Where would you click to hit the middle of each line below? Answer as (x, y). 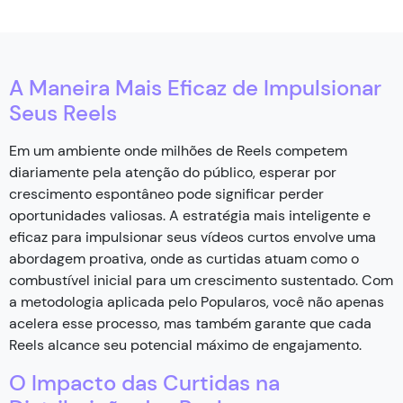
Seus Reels (63, 112)
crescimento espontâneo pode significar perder (166, 193)
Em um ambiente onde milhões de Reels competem (178, 150)
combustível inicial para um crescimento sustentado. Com (201, 280)
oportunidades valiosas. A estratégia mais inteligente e (190, 215)
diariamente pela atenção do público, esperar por (173, 172)
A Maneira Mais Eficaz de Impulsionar (195, 87)
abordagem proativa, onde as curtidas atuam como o (184, 258)
